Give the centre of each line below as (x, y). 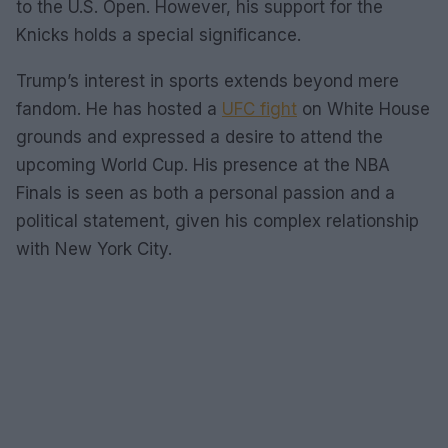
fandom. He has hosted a (119, 109)
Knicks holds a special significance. (158, 35)
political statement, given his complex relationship (217, 221)
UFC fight (259, 109)
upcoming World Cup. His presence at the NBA (203, 165)
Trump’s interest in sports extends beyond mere (207, 81)
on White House (363, 109)
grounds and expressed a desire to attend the (199, 137)
